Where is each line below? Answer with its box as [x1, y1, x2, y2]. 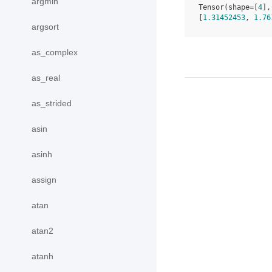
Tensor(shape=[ [199, 3, 258, 12]
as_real [32, 73, 60, 83]
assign [32, 175, 56, 185]
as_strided [32, 98, 72, 108]
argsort [32, 22, 59, 32]
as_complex [32, 47, 78, 57]
